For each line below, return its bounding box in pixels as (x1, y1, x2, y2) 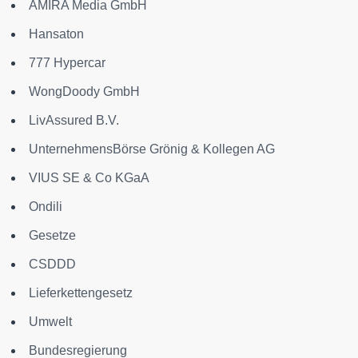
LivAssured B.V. (29, 113, 119, 127)
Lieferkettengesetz (29, 286, 133, 300)
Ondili (29, 200, 62, 213)
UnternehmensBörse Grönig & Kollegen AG (29, 142, 275, 156)
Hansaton (29, 27, 84, 41)
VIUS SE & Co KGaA (29, 171, 149, 185)
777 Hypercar (29, 56, 105, 70)
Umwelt (29, 315, 72, 328)
